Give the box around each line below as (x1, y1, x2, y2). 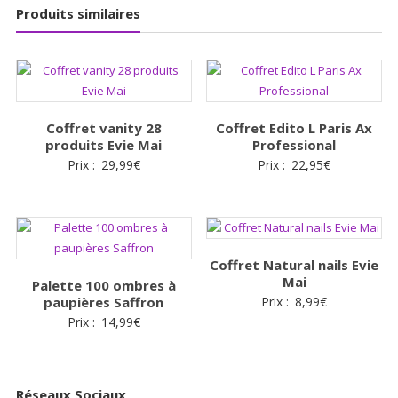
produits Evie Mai (45, 136, 163, 155)
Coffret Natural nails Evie (210, 255, 379, 274)
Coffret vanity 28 (45, 119, 162, 138)
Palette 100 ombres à (31, 275, 176, 294)
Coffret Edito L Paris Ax (216, 119, 373, 138)
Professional (252, 136, 337, 155)
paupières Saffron (44, 292, 164, 311)
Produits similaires (15, 4, 140, 23)
